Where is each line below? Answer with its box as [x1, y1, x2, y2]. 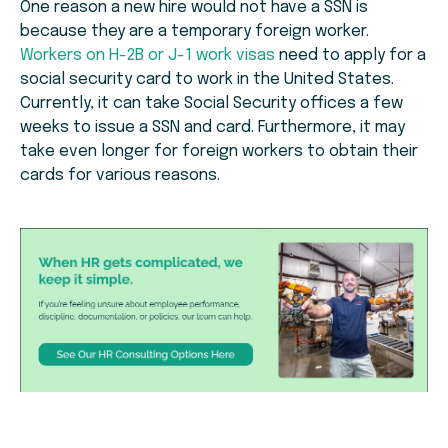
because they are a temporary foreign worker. [20, 23, 369, 41]
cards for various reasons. [20, 167, 220, 185]
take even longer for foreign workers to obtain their [20, 143, 418, 161]
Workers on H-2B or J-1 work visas [20, 47, 275, 65]
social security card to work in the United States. [20, 71, 394, 89]
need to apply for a [275, 47, 426, 65]
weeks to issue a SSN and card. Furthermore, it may [20, 119, 405, 137]
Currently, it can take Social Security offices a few [20, 95, 403, 113]
